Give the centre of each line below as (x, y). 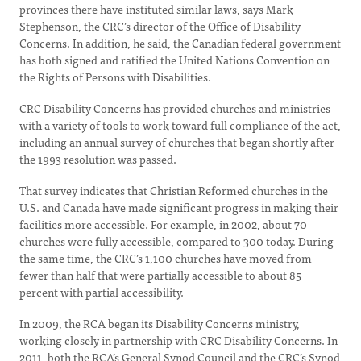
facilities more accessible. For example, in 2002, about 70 (163, 224)
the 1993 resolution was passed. (98, 159)
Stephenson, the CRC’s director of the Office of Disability (160, 26)
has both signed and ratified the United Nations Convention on (174, 60)
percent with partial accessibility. (102, 292)
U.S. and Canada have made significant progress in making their (179, 207)
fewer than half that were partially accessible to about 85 (160, 275)
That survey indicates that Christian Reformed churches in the (174, 190)
